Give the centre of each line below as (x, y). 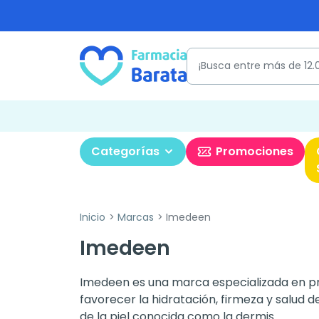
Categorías (125, 151)
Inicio (93, 217)
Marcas (135, 217)
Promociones (255, 151)
